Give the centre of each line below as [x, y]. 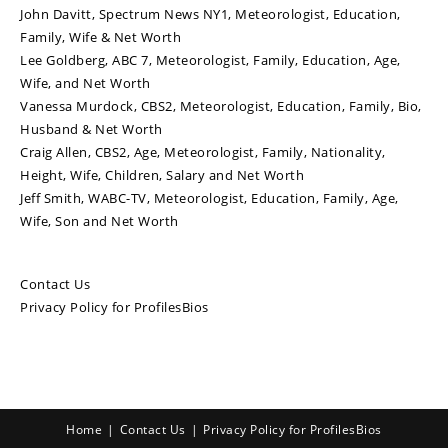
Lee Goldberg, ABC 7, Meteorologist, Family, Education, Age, [210, 60]
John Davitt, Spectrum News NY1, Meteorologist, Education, [210, 14]
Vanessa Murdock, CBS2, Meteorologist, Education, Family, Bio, [221, 106]
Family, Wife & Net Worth [100, 37]
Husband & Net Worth [91, 129]
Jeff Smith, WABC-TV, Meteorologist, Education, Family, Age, [209, 198]
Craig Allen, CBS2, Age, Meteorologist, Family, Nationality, [203, 152]
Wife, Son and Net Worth [99, 221]
